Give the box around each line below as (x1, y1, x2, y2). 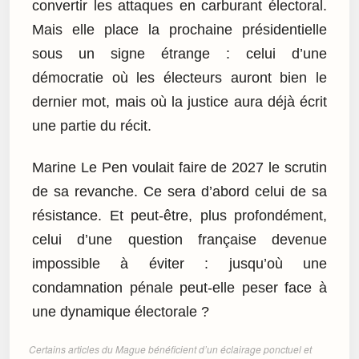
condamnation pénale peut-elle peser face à (32, 280, 327, 296)
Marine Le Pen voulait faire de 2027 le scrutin (32, 159, 327, 176)
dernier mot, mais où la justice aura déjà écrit (32, 93, 327, 110)
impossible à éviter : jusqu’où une (32, 256, 327, 272)
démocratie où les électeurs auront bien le (32, 69, 327, 86)
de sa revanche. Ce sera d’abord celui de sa (32, 184, 327, 200)
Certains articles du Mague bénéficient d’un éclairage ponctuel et (29, 341, 312, 356)
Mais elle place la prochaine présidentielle (32, 21, 327, 38)
